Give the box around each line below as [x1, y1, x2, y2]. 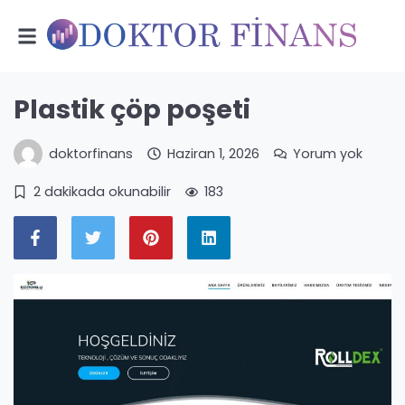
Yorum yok [293, 144, 363, 163]
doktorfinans [49, 144, 134, 163]
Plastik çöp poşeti [14, 91, 250, 127]
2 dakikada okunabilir [33, 183, 171, 201]
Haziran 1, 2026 [166, 144, 259, 163]
